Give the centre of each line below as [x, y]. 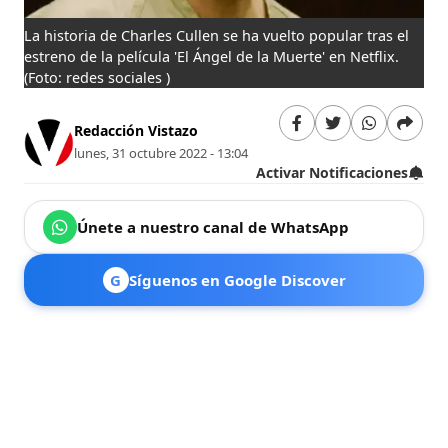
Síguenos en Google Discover [237, 279]
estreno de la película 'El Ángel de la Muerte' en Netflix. [212, 56]
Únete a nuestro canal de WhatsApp [213, 226]
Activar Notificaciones [331, 172]
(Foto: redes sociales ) [97, 77]
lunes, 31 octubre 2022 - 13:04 [161, 153]
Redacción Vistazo [136, 131]
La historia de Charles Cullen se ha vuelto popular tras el [217, 35]
